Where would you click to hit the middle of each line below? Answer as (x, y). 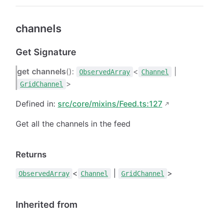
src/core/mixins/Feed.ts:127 (110, 103)
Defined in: (37, 103)
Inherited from (47, 204)
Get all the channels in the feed (73, 123)
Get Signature (46, 52)
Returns (31, 154)
